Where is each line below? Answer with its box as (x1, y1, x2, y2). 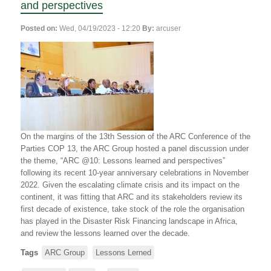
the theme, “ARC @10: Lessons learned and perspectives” (21, 155, 225, 165)
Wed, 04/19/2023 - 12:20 (59, 24, 140, 33)
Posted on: (21, 24, 57, 33)
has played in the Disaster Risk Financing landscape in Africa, (21, 216, 238, 226)
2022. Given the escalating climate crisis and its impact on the (21, 180, 240, 189)
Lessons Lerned (96, 247, 151, 257)
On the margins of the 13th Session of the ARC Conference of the (21, 131, 250, 141)
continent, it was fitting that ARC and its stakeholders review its (21, 192, 243, 201)
